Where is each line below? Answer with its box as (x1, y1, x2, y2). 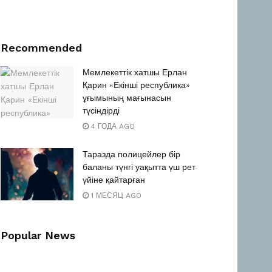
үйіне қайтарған (83, 174, 145, 186)
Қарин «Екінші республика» (83, 80, 190, 91)
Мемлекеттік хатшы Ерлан (83, 67, 187, 78)
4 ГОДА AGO (89, 122, 135, 131)
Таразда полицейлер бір (83, 149, 180, 160)
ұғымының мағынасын (83, 92, 171, 104)
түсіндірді (83, 105, 120, 117)
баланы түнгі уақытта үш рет (83, 161, 195, 173)
